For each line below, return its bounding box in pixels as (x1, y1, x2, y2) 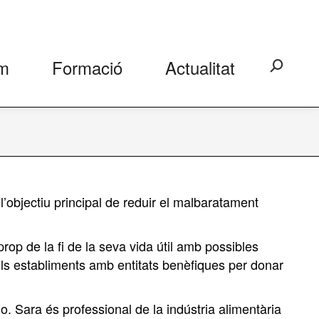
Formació (52, 55, 122, 80)
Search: (270, 60, 309, 76)
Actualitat (165, 55, 235, 80)
